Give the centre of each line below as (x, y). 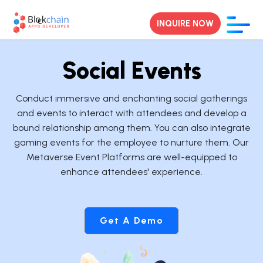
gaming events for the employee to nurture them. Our (131, 142)
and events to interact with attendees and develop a (131, 113)
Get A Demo (131, 220)
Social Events (131, 70)
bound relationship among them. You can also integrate (131, 128)
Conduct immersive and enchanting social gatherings (131, 98)
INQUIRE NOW (185, 24)
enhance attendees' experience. (131, 172)
